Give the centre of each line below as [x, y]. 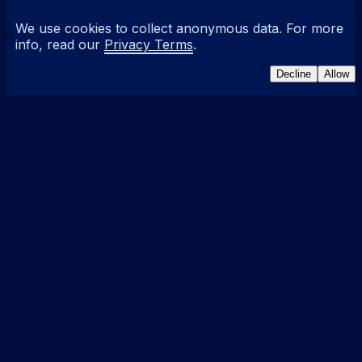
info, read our [57, 44]
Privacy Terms [148, 44]
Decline [294, 74]
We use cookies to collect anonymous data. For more [179, 28]
